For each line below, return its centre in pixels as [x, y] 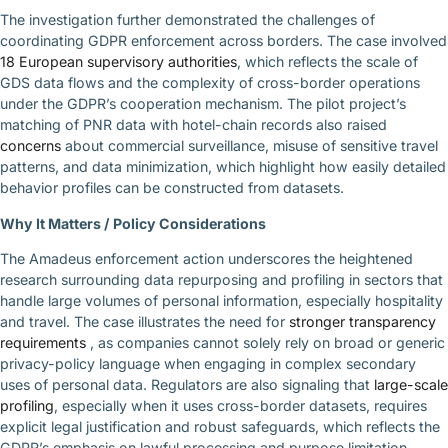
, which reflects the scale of [327, 62]
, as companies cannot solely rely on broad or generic [267, 343]
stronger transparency [362, 322]
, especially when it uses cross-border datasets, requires [240, 406]
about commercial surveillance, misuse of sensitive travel [251, 146]
